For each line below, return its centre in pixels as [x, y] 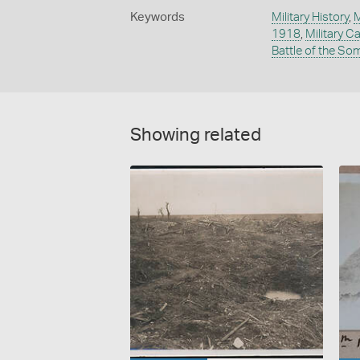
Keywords [157, 17]
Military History [310, 17]
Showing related [196, 135]
